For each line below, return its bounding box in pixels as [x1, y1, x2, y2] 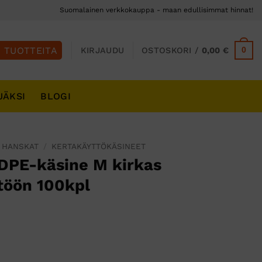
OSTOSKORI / [142, 45, 202, 55]
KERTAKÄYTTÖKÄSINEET [51, 142, 146, 151]
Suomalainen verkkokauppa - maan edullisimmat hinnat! [60, 6, 253, 14]
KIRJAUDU [80, 45, 125, 55]
